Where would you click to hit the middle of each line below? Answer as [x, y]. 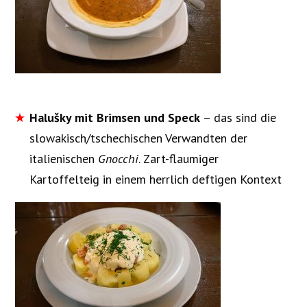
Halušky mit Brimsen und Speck [116, 117]
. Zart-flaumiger [178, 158]
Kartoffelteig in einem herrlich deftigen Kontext [155, 179]
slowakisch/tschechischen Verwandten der [138, 138]
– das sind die [239, 117]
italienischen [63, 158]
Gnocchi [118, 158]
